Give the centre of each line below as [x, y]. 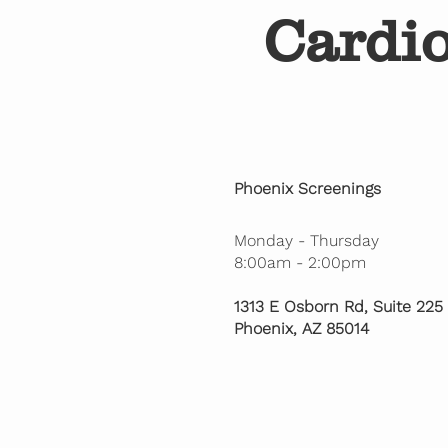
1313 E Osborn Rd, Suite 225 [338, 306]
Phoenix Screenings [307, 188]
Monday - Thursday [306, 240]
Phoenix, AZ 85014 [301, 328]
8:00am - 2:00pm [299, 262]
